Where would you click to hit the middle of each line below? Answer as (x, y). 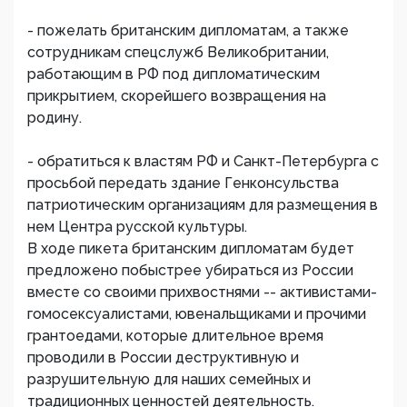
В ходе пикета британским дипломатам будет (191, 248)
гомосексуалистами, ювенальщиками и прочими (197, 314)
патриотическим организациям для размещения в (203, 205)
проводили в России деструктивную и (163, 357)
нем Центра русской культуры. (137, 227)
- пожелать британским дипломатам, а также (188, 30)
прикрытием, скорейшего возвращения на (177, 96)
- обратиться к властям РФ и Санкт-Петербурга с (203, 161)
